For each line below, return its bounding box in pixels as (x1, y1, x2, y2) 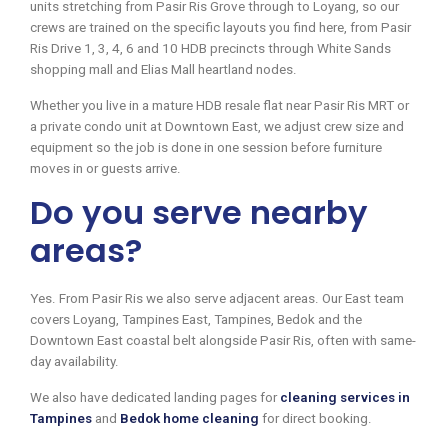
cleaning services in (280, 389, 410, 405)
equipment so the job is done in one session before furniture (30, 139, 382, 155)
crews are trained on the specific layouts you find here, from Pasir (30, 19, 411, 35)
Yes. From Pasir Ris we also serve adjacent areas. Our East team (30, 290, 404, 306)
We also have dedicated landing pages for (30, 389, 280, 405)
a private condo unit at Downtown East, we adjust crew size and (30, 118, 404, 134)
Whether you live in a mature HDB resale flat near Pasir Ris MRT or (30, 97, 409, 113)
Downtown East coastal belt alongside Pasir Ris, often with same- (30, 332, 416, 348)
